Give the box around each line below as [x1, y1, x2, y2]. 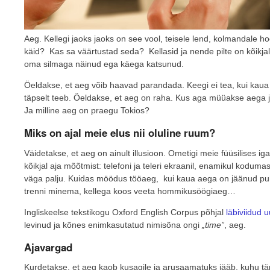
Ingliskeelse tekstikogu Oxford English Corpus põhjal [24, 207, 226, 217]
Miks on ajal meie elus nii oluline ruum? [24, 125, 215, 140]
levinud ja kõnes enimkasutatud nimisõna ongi [24, 219, 202, 230]
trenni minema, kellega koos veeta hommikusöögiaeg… [24, 186, 236, 196]
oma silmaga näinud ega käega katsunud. [24, 59, 186, 69]
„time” [202, 219, 224, 230]
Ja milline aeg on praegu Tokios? [24, 105, 149, 116]
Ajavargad [24, 239, 72, 254]
